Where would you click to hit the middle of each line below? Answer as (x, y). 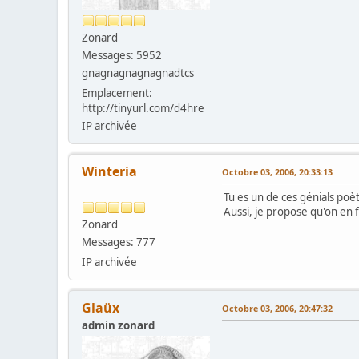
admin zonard (118, 325)
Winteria (109, 171)
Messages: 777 (119, 242)
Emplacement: (117, 93)
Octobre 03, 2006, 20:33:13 (277, 171)
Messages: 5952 (122, 55)
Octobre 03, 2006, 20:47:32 (277, 308)
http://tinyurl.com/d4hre (143, 108)
